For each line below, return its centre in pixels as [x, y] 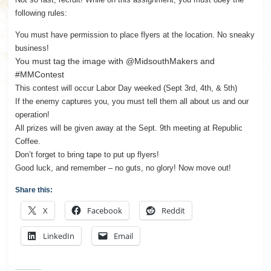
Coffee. [28, 141]
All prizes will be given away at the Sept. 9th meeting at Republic [129, 128]
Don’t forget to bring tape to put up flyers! [87, 154]
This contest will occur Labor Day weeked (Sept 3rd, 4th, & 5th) [126, 88]
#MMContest [39, 74]
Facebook [104, 210]
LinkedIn [58, 236]
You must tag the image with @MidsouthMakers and [115, 61]
